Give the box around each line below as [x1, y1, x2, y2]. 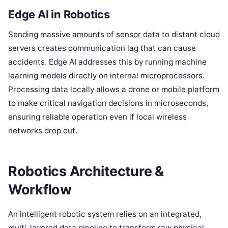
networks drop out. [8, 126, 77, 136]
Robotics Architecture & [8, 162, 164, 180]
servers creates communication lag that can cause [8, 43, 196, 53]
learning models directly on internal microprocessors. [8, 71, 205, 81]
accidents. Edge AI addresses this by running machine [8, 57, 207, 67]
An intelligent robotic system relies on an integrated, [8, 209, 202, 219]
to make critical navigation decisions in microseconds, [8, 98, 208, 108]
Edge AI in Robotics [8, 8, 110, 21]
